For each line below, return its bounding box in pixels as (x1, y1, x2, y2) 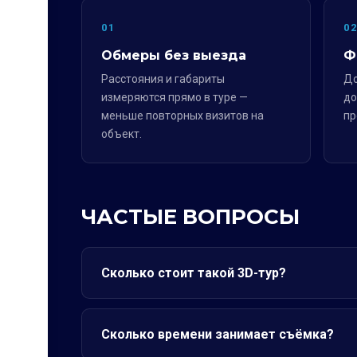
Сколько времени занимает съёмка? (101, 327, 334, 342)
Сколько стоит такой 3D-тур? (101, 265, 286, 280)
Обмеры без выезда (101, 48, 246, 63)
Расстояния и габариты (101, 73, 225, 85)
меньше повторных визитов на (101, 109, 264, 122)
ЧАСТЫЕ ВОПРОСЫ (81, 204, 300, 229)
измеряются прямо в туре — (101, 91, 248, 104)
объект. (101, 127, 142, 140)
